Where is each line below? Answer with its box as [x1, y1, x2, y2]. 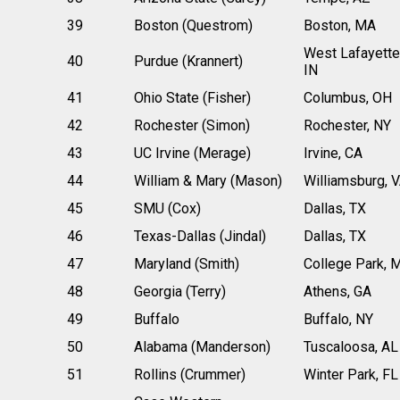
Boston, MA [303, 16, 376, 34]
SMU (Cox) [133, 199, 201, 217]
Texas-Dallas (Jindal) [133, 227, 266, 245]
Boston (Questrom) [133, 16, 253, 34]
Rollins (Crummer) [133, 365, 246, 383]
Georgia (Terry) [133, 282, 226, 300]
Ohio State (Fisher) [133, 88, 251, 106]
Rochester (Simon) [133, 116, 250, 134]
